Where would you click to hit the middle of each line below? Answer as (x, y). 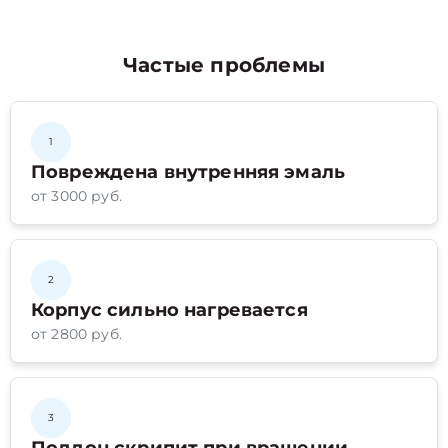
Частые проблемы (224, 65)
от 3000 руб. (76, 196)
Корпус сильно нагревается (169, 310)
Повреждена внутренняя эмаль (188, 172)
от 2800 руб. (76, 334)
